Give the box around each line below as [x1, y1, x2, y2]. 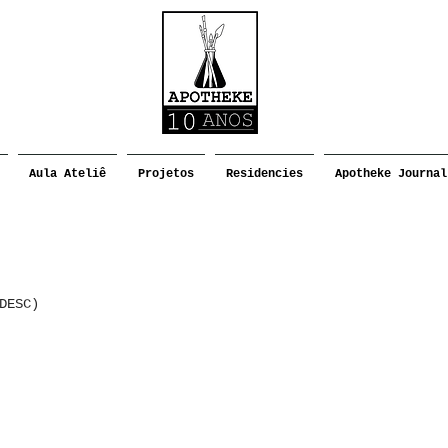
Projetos [138, 167, 194, 181]
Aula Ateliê [29, 167, 106, 181]
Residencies [226, 167, 303, 181]
